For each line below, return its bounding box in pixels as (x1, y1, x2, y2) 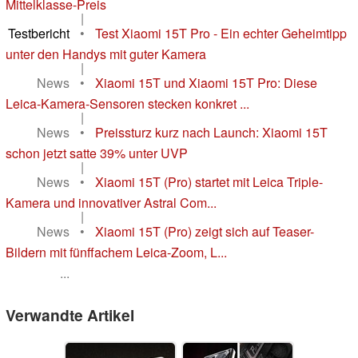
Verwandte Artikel (6, 304, 134, 327)
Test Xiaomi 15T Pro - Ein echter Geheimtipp (95, 24, 347, 43)
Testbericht (8, 24, 70, 43)
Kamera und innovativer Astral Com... (6, 193, 217, 213)
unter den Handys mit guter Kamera (6, 45, 206, 64)
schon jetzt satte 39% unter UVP (6, 144, 188, 163)
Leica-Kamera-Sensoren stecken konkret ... (6, 94, 249, 113)
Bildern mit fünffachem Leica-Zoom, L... (6, 243, 227, 262)
